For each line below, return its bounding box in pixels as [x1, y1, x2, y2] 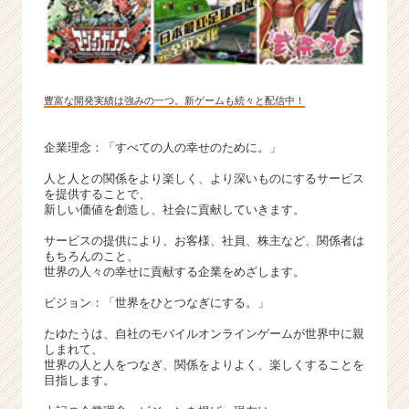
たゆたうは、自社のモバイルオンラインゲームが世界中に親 [44, 326, 364, 341]
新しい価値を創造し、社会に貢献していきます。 [44, 202, 305, 216]
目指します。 [44, 372, 115, 387]
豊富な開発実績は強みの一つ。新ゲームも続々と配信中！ [44, 94, 305, 106]
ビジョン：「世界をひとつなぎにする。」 [44, 295, 269, 309]
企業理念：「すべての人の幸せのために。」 [44, 140, 281, 154]
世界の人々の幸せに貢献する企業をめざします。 [44, 264, 305, 278]
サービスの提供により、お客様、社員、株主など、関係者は [44, 233, 364, 247]
